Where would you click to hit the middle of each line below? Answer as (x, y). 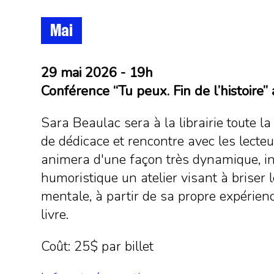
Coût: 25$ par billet (98, 246)
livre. (55, 215)
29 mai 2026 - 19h (97, 73)
